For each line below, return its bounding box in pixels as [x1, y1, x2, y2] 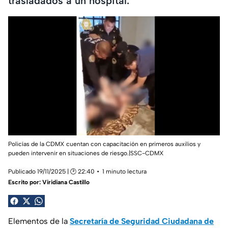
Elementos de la [8, 216, 70, 226]
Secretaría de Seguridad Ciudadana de [70, 216, 214, 226]
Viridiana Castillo [42, 179, 90, 186]
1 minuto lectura [102, 168, 147, 176]
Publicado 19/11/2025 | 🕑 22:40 [8, 168, 95, 176]
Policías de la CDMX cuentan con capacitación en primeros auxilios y [8, 140, 201, 148]
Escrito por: [8, 179, 42, 186]
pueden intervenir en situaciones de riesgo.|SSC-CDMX [8, 150, 164, 157]
